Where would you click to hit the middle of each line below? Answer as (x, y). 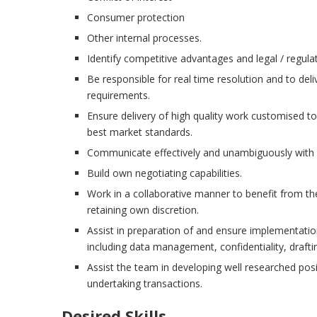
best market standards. (140, 132)
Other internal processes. (144, 38)
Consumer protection (136, 18)
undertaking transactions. (145, 284)
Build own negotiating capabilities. (165, 173)
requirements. (119, 96)
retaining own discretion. (143, 210)
